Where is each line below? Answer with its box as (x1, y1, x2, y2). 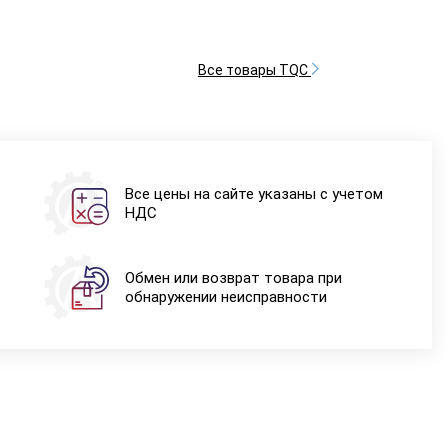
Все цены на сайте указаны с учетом (124, 184, 383, 203)
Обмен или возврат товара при (124, 268, 342, 287)
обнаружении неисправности (124, 287, 327, 306)
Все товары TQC (197, 62, 311, 79)
